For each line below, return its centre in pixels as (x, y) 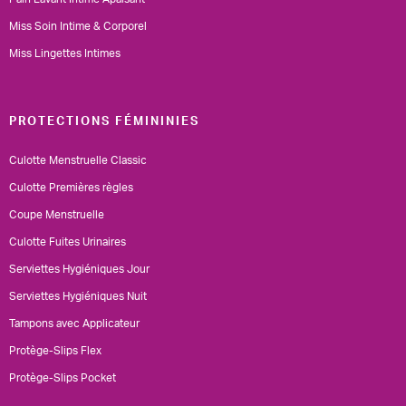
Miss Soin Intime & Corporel (78, 26)
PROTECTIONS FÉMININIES (104, 121)
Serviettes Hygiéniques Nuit (78, 296)
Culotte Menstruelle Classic (78, 160)
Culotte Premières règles (71, 187)
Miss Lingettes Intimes (65, 53)
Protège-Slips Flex (55, 350)
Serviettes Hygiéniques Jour (79, 269)
